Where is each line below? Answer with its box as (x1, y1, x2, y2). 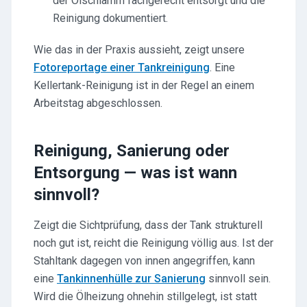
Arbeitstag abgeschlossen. (34, 97, 162, 110)
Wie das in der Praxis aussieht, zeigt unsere (34, 43, 245, 56)
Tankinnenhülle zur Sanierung (57, 272, 206, 285)
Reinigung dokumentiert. (53, 12, 168, 25)
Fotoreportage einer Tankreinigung (34, 61, 210, 74)
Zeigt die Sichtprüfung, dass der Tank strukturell (34, 219, 262, 232)
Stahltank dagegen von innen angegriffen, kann (34, 254, 255, 267)
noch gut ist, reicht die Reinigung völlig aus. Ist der (34, 236, 273, 249)
